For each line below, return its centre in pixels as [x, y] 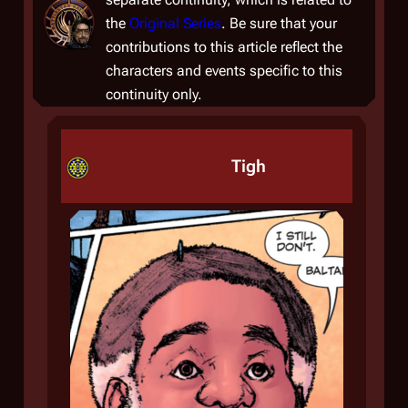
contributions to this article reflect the [224, 47]
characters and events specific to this [224, 71]
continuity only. [154, 94]
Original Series [175, 23]
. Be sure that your [279, 23]
